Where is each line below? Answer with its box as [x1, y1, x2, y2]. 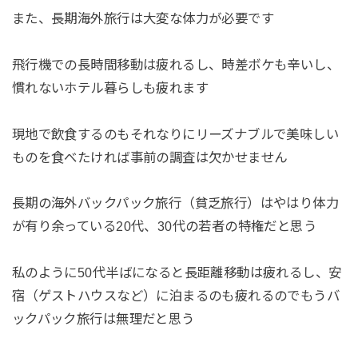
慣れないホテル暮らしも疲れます [11, 80, 209, 95]
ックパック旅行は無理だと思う [11, 312, 195, 327]
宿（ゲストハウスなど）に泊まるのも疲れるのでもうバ [11, 288, 340, 304]
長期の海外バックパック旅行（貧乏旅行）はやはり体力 [11, 196, 340, 211]
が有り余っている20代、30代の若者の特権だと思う [11, 219, 317, 234]
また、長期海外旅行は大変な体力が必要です [11, 10, 275, 26]
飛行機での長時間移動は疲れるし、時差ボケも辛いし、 [11, 57, 340, 72]
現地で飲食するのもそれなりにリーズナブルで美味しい [11, 126, 340, 141]
